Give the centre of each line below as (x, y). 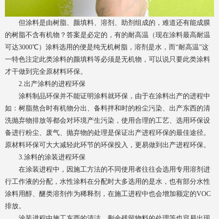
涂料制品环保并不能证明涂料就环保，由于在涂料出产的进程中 (108, 96)
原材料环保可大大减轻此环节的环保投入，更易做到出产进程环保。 (108, 145)
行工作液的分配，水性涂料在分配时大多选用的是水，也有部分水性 (108, 182)
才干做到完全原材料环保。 (46, 72)
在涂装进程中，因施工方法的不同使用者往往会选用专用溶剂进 (108, 170)
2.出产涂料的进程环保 (45, 84)
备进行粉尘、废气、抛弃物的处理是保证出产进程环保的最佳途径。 (108, 133)
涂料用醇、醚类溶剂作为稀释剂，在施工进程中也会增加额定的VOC (108, 194)
